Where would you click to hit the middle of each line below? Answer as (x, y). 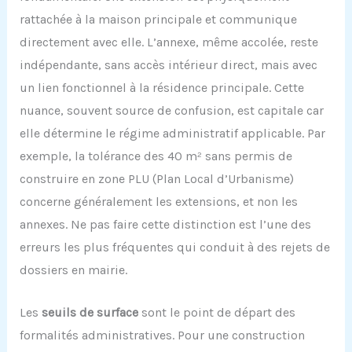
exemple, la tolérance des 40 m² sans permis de (156, 156)
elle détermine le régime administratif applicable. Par (172, 133)
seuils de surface (90, 313)
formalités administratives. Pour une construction (162, 335)
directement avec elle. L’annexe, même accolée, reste (169, 42)
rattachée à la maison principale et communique (158, 19)
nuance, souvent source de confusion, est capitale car (171, 110)
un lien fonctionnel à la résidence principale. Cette (161, 87)
